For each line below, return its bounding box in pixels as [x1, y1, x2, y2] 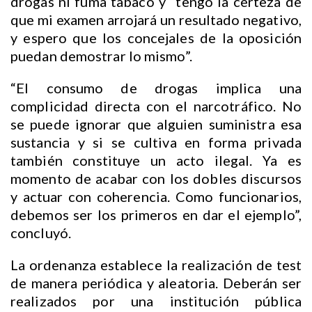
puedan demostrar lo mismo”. [10, 47, 192, 65]
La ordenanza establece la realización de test [10, 256, 302, 274]
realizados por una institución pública [10, 292, 302, 310]
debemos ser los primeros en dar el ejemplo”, [10, 206, 302, 224]
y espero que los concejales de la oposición [10, 29, 302, 47]
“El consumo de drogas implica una [10, 79, 302, 97]
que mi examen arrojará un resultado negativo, [10, 11, 302, 29]
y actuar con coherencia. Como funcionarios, [10, 188, 302, 205]
